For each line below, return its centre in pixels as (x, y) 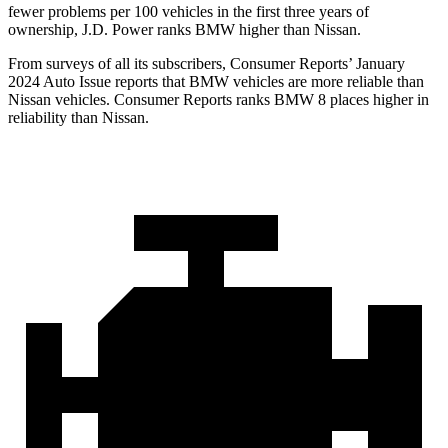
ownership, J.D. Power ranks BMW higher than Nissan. (184, 30)
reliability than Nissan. (78, 118)
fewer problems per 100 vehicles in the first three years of (188, 12)
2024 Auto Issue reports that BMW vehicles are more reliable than (216, 82)
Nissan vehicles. (61, 100)
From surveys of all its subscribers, (119, 64)
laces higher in (383, 100)
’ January (376, 64)
